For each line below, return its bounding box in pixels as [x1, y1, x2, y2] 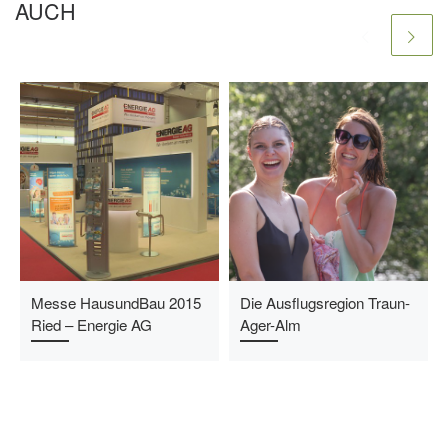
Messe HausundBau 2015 [30, 292, 201, 314]
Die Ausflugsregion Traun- [239, 292, 410, 314]
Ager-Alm [239, 314, 301, 336]
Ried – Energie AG [30, 314, 152, 336]
